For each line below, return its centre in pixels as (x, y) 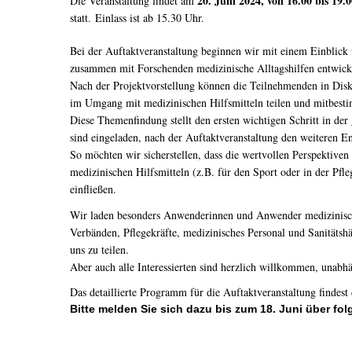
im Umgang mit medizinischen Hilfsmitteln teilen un (187, 103)
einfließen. (93, 189)
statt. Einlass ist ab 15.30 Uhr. (137, 18)
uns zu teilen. (99, 249)
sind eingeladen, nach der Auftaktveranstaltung (176, 137)
